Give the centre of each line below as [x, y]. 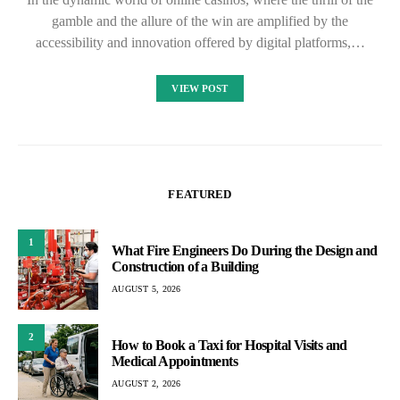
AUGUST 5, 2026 [146, 289]
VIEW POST [200, 88]
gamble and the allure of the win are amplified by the [200, 21]
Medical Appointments [175, 361]
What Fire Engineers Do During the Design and [245, 250]
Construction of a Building [185, 267]
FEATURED [200, 194]
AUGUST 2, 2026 [146, 383]
